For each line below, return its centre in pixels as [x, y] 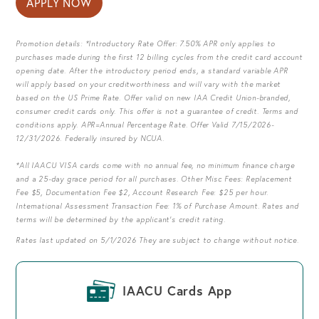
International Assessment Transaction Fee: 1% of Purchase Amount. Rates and [157, 206]
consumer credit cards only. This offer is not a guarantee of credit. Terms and [157, 111]
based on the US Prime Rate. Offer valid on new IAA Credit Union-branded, [153, 98]
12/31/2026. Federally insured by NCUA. [90, 138]
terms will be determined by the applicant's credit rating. [121, 219]
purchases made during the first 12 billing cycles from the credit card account [159, 57]
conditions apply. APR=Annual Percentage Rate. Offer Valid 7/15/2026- [145, 125]
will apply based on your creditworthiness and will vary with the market [148, 84]
